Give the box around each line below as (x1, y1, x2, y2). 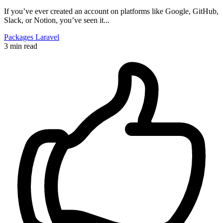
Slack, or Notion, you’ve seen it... (4, 15, 110, 24)
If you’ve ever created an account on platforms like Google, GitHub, (4, 6, 219, 15)
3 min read (4, 41, 37, 50)
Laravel (35, 32, 59, 41)
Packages (4, 32, 35, 41)
